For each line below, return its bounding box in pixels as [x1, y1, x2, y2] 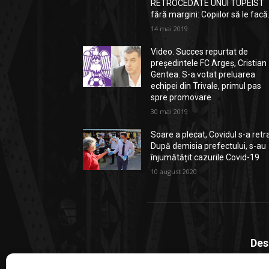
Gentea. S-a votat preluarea [151, 70, 256, 79]
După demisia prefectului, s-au [151, 141, 267, 151]
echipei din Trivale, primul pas [151, 81, 262, 91]
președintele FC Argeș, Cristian [151, 58, 267, 68]
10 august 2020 [151, 167, 198, 176]
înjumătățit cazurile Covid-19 [151, 153, 260, 162]
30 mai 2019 [151, 107, 189, 116]
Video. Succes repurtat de [151, 47, 249, 56]
